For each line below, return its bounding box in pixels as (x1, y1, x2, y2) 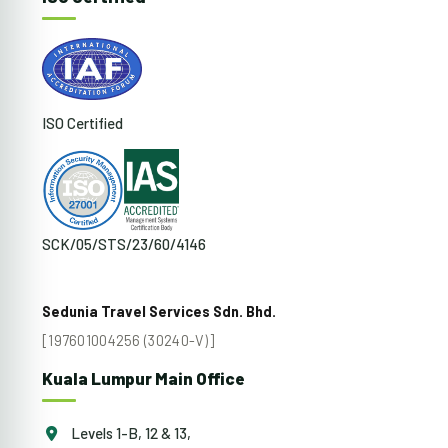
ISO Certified (42, 113, 123, 132)
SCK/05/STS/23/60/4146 (42, 234, 206, 253)
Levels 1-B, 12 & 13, (68, 423, 191, 442)
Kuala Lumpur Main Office (42, 367, 245, 388)
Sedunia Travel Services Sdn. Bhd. (42, 301, 276, 320)
